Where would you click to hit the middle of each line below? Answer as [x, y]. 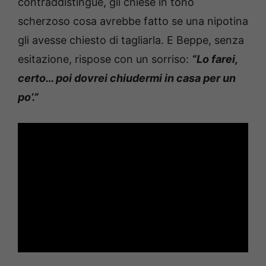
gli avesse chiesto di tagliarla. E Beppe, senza [131, 40]
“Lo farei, [215, 59]
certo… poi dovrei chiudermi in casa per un [127, 78]
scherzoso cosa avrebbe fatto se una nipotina [133, 21]
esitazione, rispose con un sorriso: [105, 59]
